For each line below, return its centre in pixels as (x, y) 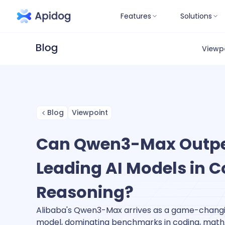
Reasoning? (85, 192)
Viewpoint (90, 113)
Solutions (196, 16)
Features (136, 16)
